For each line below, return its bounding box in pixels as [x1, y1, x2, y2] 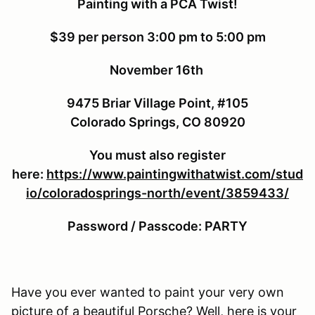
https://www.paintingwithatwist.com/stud [46, 166, 303, 181]
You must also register [89, 147, 226, 162]
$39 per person [49, 29, 147, 44]
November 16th [109, 62, 206, 77]
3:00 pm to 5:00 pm [146, 29, 266, 44]
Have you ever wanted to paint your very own [11, 284, 284, 300]
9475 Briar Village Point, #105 [67, 95, 248, 110]
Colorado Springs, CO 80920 [70, 114, 245, 129]
